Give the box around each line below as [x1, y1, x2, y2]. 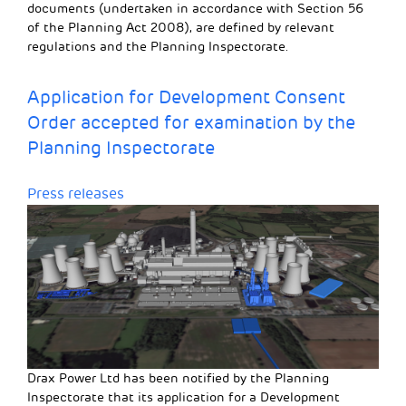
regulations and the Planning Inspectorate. [27, 39, 289, 55]
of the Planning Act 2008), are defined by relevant [27, 20, 334, 36]
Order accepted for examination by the [27, 111, 355, 135]
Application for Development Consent [27, 86, 345, 110]
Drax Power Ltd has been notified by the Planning [27, 371, 329, 387]
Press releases [27, 185, 124, 204]
